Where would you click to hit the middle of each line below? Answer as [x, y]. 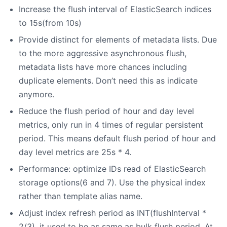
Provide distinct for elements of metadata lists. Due [118, 39]
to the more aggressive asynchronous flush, [103, 53]
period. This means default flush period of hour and [117, 138]
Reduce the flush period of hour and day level [106, 111]
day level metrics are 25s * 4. [75, 152]
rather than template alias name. [81, 196]
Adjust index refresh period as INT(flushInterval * [112, 213]
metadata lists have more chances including [103, 67]
